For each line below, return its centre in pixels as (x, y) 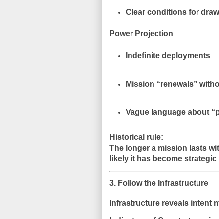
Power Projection (141, 34)
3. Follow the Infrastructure (159, 183)
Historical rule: (136, 137)
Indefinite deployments (168, 56)
